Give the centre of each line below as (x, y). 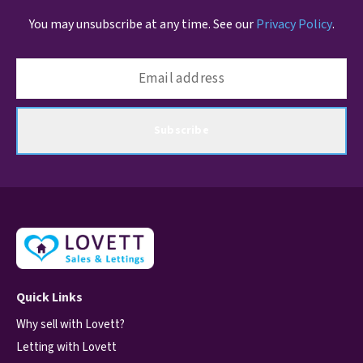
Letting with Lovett (66, 347)
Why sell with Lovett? (70, 324)
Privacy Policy (294, 25)
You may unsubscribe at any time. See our (142, 25)
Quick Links (49, 297)
